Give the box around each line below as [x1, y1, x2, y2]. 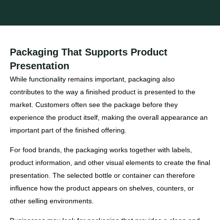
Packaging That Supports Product [10, 46, 167, 57]
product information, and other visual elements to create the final [10, 158, 210, 166]
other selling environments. [10, 196, 94, 205]
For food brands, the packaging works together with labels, [10, 145, 192, 154]
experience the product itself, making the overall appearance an [10, 113, 208, 121]
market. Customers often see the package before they [10, 100, 178, 109]
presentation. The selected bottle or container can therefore [10, 171, 195, 179]
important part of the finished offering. [10, 126, 127, 134]
